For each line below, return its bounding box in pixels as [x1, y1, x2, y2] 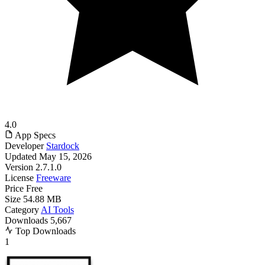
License [5, 173, 34, 183]
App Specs [13, 130, 56, 141]
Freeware [36, 173, 71, 183]
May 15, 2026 [39, 151, 92, 162]
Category [5, 205, 39, 215]
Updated [5, 151, 37, 162]
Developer [5, 141, 44, 151]
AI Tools [41, 205, 74, 215]
